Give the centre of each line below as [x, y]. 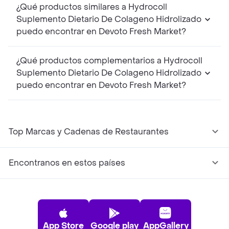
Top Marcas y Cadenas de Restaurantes [89, 132]
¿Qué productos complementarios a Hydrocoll [90, 61]
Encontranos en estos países [67, 163]
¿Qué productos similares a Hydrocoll [72, 7]
